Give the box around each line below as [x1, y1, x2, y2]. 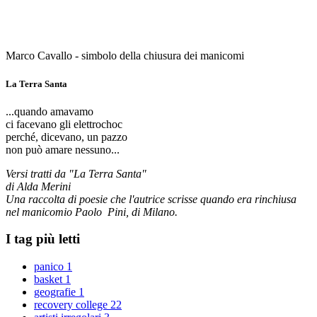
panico [34, 260, 67, 273]
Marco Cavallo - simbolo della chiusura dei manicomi [6, 50, 244, 62]
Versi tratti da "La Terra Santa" [6, 167, 146, 180]
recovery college [34, 299, 110, 311]
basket [34, 273, 65, 286]
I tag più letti [6, 231, 80, 247]
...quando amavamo [6, 105, 93, 117]
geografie [34, 286, 79, 299]
